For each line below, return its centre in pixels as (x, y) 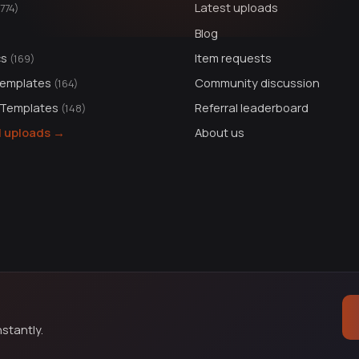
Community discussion (257, 82)
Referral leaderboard (251, 108)
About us (219, 133)
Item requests (233, 57)
